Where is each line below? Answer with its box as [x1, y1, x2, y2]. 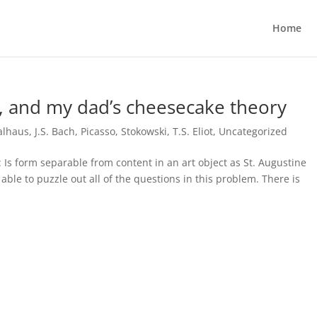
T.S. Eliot [173, 125, 214, 138]
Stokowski [121, 125, 168, 138]
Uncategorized [219, 125, 288, 138]
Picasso [81, 125, 116, 138]
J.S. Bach [35, 125, 76, 138]
